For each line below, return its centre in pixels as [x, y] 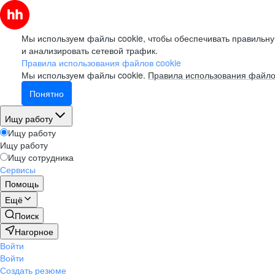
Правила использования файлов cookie [101, 63]
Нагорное [34, 231]
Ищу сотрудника [41, 157]
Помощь [22, 184]
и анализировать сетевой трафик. [90, 50]
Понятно [47, 93]
